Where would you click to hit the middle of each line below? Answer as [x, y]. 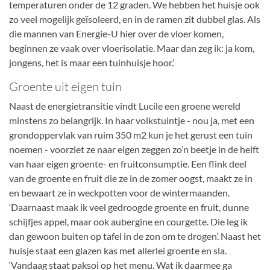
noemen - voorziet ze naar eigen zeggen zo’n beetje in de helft [134, 149]
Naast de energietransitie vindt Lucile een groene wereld [125, 106]
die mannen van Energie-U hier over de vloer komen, [116, 33]
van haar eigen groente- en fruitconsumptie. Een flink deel [128, 164]
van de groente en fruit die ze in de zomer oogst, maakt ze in [131, 178]
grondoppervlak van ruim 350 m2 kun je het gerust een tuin [131, 135]
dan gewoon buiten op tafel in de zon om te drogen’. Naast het [135, 236]
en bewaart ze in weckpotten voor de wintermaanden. [119, 193]
